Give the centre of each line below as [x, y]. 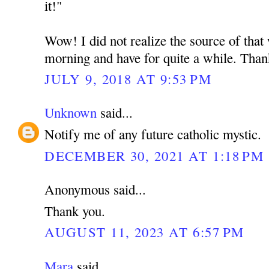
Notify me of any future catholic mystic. [153, 134]
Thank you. [75, 211]
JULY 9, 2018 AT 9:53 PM [128, 78]
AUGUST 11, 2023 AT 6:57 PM [144, 232]
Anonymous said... [95, 189]
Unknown [71, 113]
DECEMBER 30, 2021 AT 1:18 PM [154, 155]
